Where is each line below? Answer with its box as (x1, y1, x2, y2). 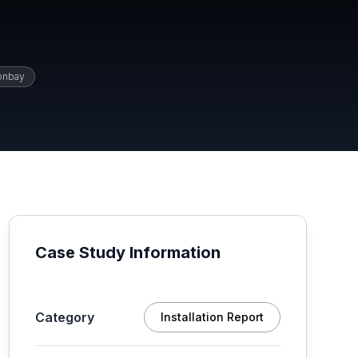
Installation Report (160, 310, 264, 324)
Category (34, 309, 94, 325)
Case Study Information (34, 243, 221, 262)
